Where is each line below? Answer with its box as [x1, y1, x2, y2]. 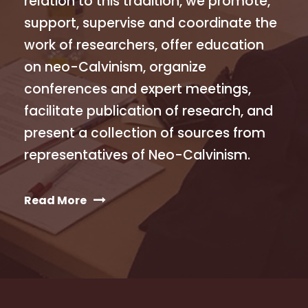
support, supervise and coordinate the [24, 13, 277, 32]
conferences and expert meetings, [24, 79, 251, 98]
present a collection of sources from [24, 123, 265, 142]
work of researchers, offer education [24, 35, 264, 54]
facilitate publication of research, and [24, 101, 273, 120]
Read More [24, 192, 87, 208]
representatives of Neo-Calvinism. [24, 145, 250, 164]
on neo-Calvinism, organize [24, 57, 206, 76]
